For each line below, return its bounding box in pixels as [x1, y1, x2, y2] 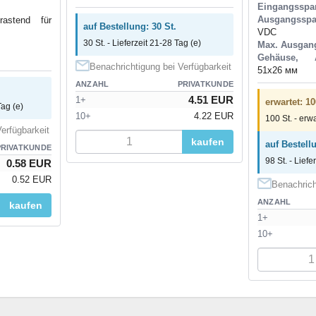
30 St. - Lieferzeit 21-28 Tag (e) [83, 37, 201, 48]
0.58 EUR [6, 157, 51, 169]
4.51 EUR [188, 93, 233, 106]
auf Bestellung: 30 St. [83, 20, 176, 32]
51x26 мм [257, 64, 298, 75]
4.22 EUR [194, 110, 233, 121]
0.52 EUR [12, 174, 51, 185]
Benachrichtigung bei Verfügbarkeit [90, 61, 231, 72]
